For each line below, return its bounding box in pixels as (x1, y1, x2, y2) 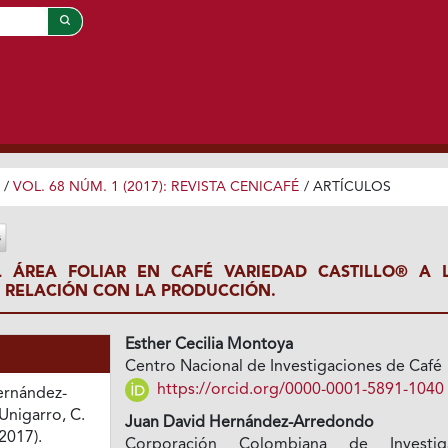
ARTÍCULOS (312, 179, 391, 194)
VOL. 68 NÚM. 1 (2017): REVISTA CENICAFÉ (12, 179, 299, 194)
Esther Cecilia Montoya (125, 337, 294, 354)
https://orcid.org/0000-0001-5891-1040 (153, 381, 445, 398)
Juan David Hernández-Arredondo (125, 415, 375, 432)
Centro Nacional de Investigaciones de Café (125, 359, 443, 376)
